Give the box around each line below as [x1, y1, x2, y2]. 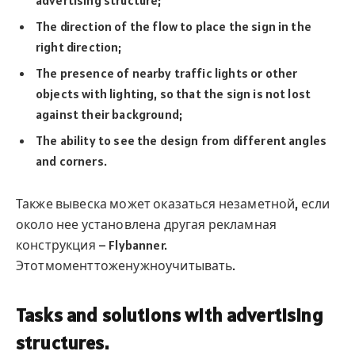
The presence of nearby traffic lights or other [36, 64, 298, 81]
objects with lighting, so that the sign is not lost [36, 85, 311, 101]
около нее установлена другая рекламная [16, 216, 277, 233]
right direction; [36, 38, 122, 55]
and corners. [36, 152, 107, 169]
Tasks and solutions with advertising [16, 303, 323, 328]
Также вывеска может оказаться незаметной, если [16, 196, 330, 212]
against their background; [36, 105, 182, 122]
